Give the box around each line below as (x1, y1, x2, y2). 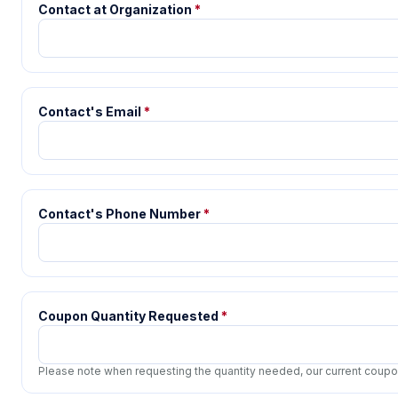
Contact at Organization (38, 2, 195, 17)
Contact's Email (38, 104, 141, 119)
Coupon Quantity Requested (38, 308, 219, 323)
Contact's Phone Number (38, 206, 203, 221)
